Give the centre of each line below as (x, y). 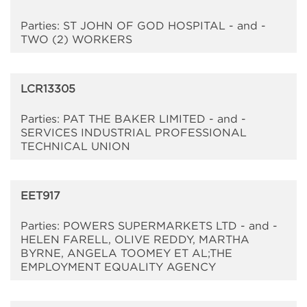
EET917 (40, 196)
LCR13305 (48, 89)
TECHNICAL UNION (75, 146)
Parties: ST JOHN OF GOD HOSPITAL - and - (143, 26)
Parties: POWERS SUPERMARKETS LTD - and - (149, 226)
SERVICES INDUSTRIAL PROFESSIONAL (134, 133)
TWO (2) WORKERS (76, 39)
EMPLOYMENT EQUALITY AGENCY (118, 267)
